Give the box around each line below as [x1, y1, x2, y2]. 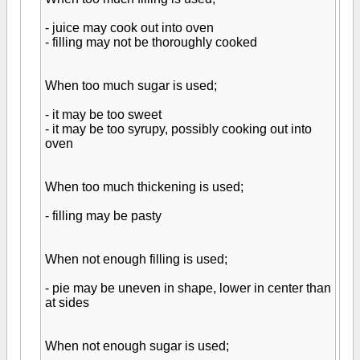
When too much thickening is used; [45, 180, 243, 194]
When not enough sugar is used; [45, 339, 229, 353]
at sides [45, 296, 89, 309]
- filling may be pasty [45, 209, 162, 223]
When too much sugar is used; [45, 79, 217, 92]
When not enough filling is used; [45, 252, 227, 266]
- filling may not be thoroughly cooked [45, 35, 257, 49]
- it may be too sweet [45, 108, 162, 121]
